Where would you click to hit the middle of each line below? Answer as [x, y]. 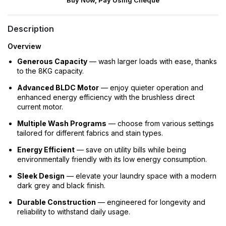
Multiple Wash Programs [62, 123]
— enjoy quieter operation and [151, 88]
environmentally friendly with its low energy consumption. [112, 159]
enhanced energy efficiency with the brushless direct [106, 97]
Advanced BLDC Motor [58, 88]
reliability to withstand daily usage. [74, 212]
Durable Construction [56, 202]
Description [31, 29]
